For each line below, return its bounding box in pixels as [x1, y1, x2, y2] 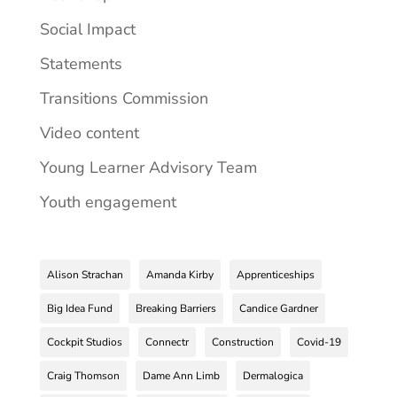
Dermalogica [242, 369, 303, 384]
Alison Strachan [46, 268, 123, 283]
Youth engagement [39, 191, 176, 214]
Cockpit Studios [46, 335, 122, 350]
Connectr [144, 335, 189, 350]
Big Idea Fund [46, 301, 113, 316]
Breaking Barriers [135, 301, 216, 316]
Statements [39, 53, 122, 75]
